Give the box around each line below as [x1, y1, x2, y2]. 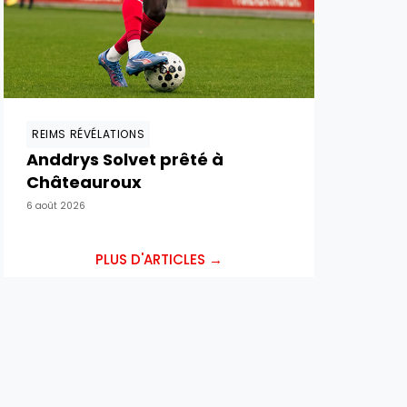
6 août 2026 [26, 199, 85, 213]
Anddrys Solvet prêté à [26, 148, 223, 171]
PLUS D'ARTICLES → [95, 250, 223, 269]
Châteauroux [26, 171, 142, 194]
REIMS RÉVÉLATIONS [32, 126, 145, 142]
